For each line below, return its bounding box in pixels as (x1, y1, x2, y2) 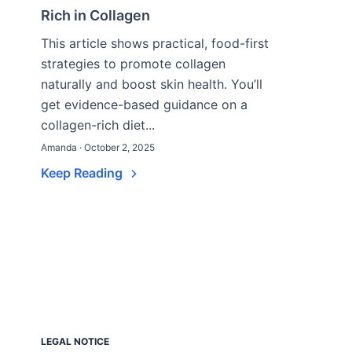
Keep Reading (41, 165, 126, 181)
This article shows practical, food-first (41, 35, 269, 51)
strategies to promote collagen (41, 56, 225, 71)
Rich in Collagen (41, 7, 150, 24)
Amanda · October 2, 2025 (41, 141, 155, 153)
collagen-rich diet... (41, 117, 155, 133)
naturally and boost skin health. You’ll (41, 76, 262, 92)
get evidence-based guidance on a (41, 97, 247, 112)
